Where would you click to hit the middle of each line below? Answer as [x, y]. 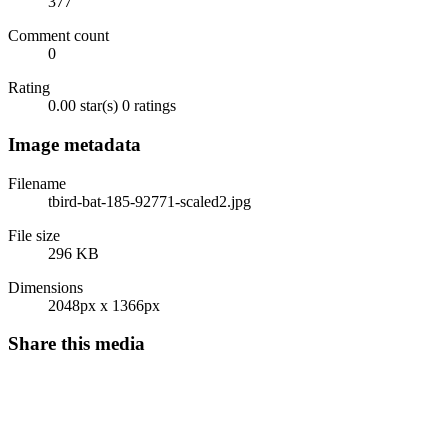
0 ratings [149, 106]
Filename [37, 183]
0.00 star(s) [83, 106]
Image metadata [74, 145]
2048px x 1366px [104, 305]
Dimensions [45, 287]
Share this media [76, 344]
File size [34, 235]
